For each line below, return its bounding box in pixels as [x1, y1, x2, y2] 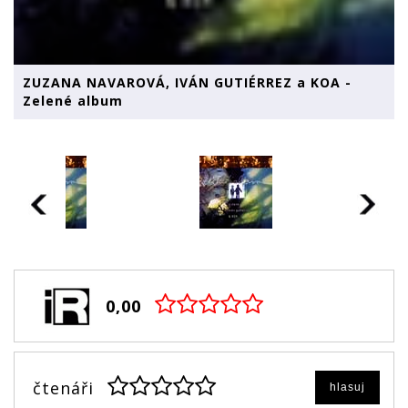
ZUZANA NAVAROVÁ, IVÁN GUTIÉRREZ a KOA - [23, 74, 352, 91]
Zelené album [23, 92, 123, 109]
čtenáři [33, 377, 94, 399]
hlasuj [330, 381, 365, 393]
